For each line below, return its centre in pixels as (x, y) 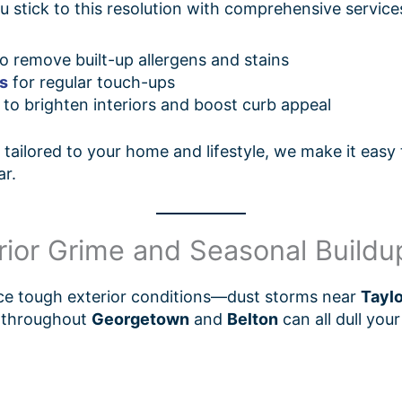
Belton (253, 319)
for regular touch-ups (92, 82)
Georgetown (140, 319)
